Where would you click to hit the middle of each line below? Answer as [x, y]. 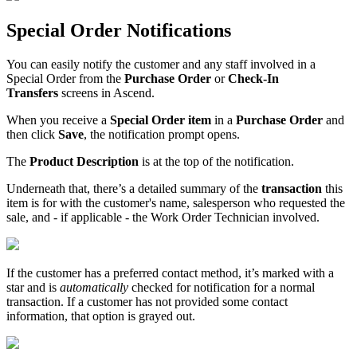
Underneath [36, 188]
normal [297, 287]
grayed [156, 316]
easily [65, 64]
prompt [186, 134]
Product [51, 161]
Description [108, 161]
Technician [242, 217]
